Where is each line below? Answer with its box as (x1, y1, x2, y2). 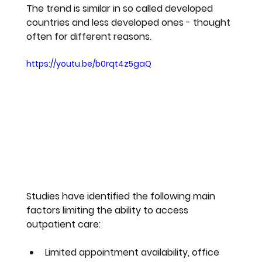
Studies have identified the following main (26, 189, 218, 203)
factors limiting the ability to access (26, 203, 191, 217)
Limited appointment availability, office (45, 245, 222, 259)
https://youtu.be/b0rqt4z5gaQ (26, 58, 152, 70)
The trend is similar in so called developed (26, 2, 216, 16)
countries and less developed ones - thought (26, 16, 233, 30)
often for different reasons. (26, 30, 152, 44)
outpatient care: (26, 217, 101, 231)
